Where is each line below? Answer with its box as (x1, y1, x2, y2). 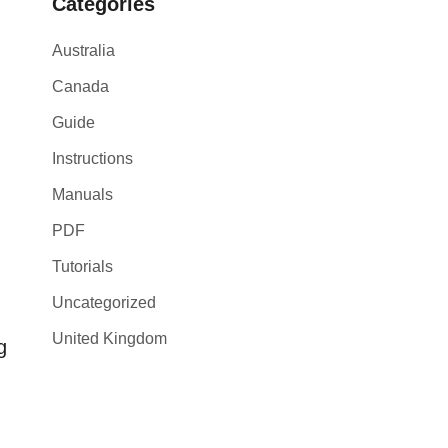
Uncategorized (52, 294, 156, 311)
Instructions (52, 150, 133, 167)
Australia (52, 42, 115, 59)
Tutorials (52, 258, 113, 275)
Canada (52, 78, 109, 95)
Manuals (52, 186, 113, 203)
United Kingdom (52, 330, 167, 347)
